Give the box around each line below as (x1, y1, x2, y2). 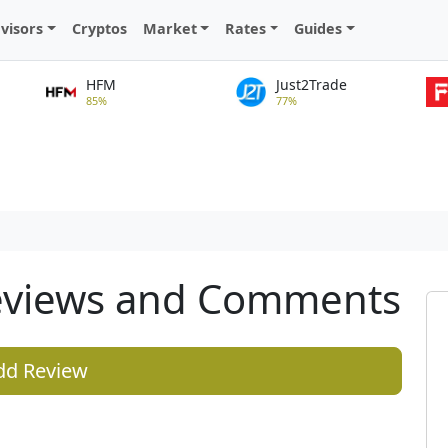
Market (142, 19, 197, 39)
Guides (294, 19, 343, 39)
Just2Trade (276, 75, 347, 94)
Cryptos (71, 19, 127, 39)
